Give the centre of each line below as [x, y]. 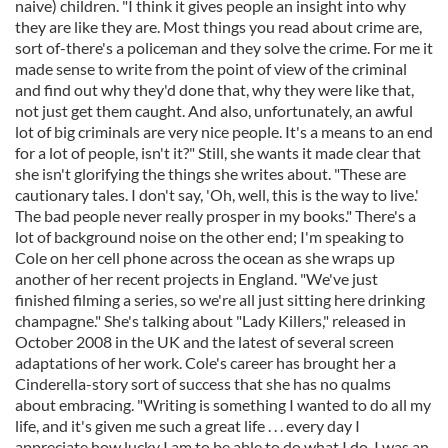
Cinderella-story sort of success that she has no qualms [203, 383]
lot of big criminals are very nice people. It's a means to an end [224, 131]
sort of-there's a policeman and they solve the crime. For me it [224, 47]
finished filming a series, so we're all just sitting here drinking [220, 299]
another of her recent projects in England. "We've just [196, 278]
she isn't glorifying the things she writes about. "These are [210, 173]
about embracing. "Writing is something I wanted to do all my [223, 404]
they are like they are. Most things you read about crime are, [218, 26]
